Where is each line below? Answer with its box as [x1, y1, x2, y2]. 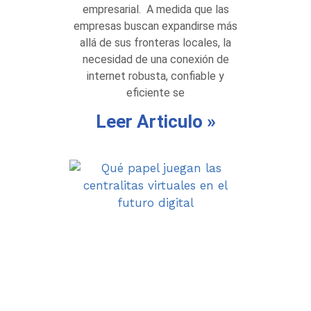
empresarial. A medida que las [82, 3, 229, 16]
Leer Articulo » [95, 111, 216, 132]
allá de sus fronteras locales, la [80, 36, 231, 49]
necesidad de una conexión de [82, 53, 229, 66]
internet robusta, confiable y [87, 69, 224, 83]
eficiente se [126, 86, 185, 99]
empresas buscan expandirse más [74, 19, 237, 33]
